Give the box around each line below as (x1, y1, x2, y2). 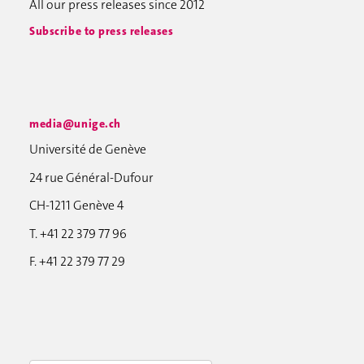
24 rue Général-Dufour (29, 169, 154, 186)
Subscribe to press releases (29, 23, 174, 38)
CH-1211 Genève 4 (29, 197, 123, 214)
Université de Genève (29, 141, 146, 158)
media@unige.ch (29, 115, 121, 131)
